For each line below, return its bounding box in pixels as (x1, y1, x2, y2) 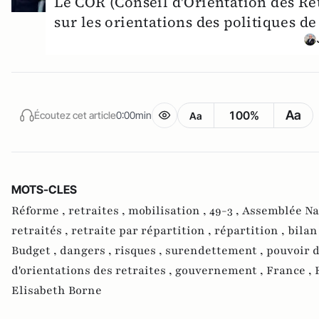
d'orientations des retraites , (11, 263, 175, 279)
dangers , (60, 243, 115, 259)
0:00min (116, 108, 152, 121)
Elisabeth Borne (11, 283, 102, 299)
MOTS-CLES (11, 182, 77, 197)
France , (266, 263, 315, 279)
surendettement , (165, 243, 266, 259)
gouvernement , (175, 263, 266, 279)
